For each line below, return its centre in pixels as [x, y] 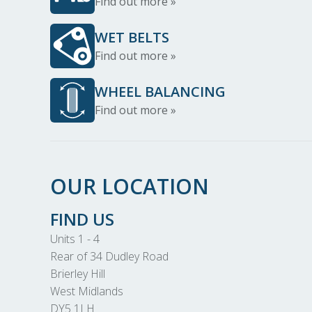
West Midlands [87, 291]
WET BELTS [132, 37]
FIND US [82, 219]
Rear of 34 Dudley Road [109, 256]
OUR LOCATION [130, 186]
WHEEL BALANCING [160, 92]
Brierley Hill [78, 274]
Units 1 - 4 [75, 239]
